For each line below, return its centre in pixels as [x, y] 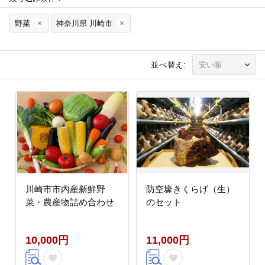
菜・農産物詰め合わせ [70, 202]
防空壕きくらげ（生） [190, 189]
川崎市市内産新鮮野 [65, 189]
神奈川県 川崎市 [84, 23]
